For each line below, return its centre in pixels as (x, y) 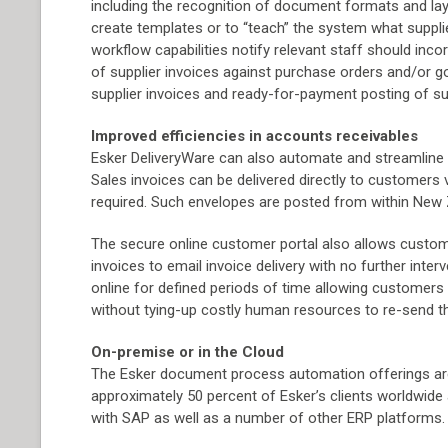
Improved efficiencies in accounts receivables (255, 136)
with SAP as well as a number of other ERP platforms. (268, 418)
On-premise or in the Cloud (188, 352)
